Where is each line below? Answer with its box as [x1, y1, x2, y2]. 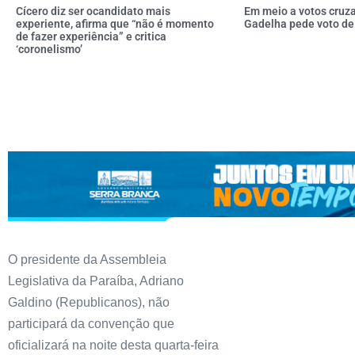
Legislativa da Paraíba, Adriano [8, 273, 184, 288]
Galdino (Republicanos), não [8, 295, 170, 309]
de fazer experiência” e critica [16, 29, 166, 43]
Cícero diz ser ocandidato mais [16, 4, 170, 17]
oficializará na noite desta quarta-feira [8, 338, 219, 352]
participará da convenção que [8, 316, 174, 330]
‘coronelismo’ [16, 42, 82, 55]
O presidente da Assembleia [8, 252, 166, 266]
